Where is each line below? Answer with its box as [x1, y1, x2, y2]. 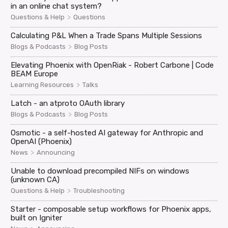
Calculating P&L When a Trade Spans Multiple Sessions [11, 31, 203, 41]
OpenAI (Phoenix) [11, 137, 72, 147]
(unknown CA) [11, 175, 60, 185]
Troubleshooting [73, 187, 125, 195]
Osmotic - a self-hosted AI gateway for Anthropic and [11, 128, 204, 138]
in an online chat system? [11, 2, 102, 11]
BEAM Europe [11, 69, 59, 79]
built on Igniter [11, 213, 63, 223]
